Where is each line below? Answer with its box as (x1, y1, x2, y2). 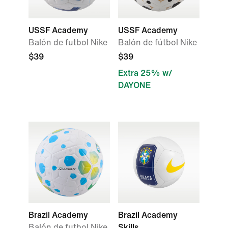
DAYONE (118, 81, 151, 90)
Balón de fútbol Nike (118, 38, 197, 47)
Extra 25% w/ (118, 69, 173, 77)
